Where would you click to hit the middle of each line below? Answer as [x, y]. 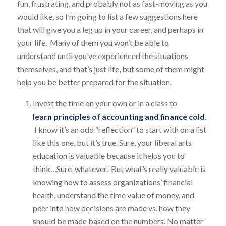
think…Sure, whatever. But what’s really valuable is [119, 169]
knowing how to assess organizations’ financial [112, 182]
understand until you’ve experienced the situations [102, 55]
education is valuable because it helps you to [108, 156]
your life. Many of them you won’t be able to [93, 42]
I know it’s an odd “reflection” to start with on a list [119, 130]
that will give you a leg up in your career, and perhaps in [110, 29]
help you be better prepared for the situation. [94, 82]
